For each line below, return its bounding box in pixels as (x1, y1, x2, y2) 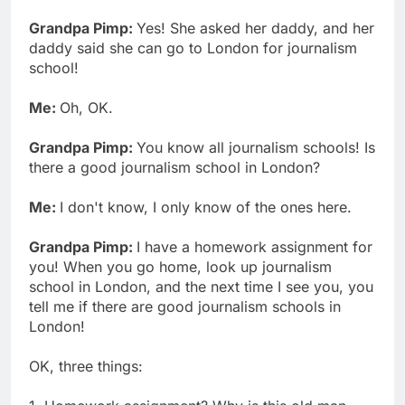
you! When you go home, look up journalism (29, 257, 332, 276)
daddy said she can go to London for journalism (29, 38, 357, 57)
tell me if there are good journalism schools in (29, 297, 341, 316)
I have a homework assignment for (137, 237, 372, 256)
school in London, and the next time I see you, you (29, 277, 373, 296)
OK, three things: (29, 356, 143, 375)
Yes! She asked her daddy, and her (137, 18, 374, 37)
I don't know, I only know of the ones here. (60, 197, 352, 216)
